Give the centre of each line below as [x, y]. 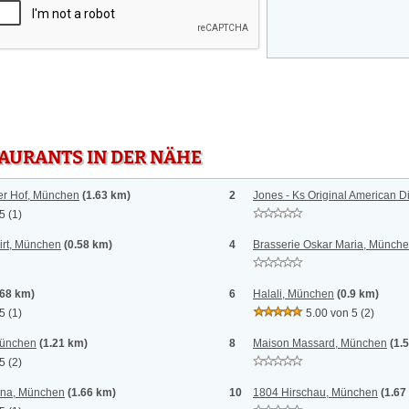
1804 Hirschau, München [315, 393]
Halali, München [294, 294]
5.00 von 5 [332, 313]
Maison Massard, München [320, 343]
